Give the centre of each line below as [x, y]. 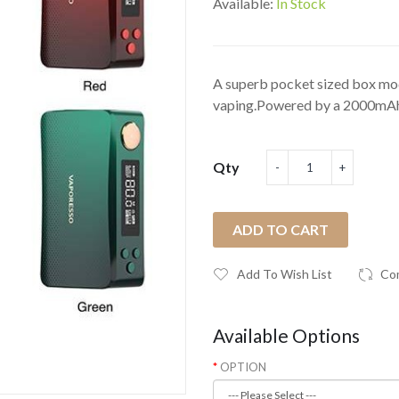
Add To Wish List [285, 274]
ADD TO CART [281, 229]
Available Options [286, 335]
